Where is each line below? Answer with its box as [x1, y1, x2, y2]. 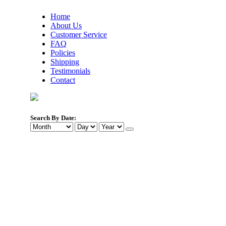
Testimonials [50, 67, 90, 75]
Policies [50, 48, 75, 57]
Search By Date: [30, 114, 76, 122]
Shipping [50, 58, 79, 66]
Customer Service [50, 30, 107, 39]
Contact [50, 76, 75, 84]
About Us [50, 21, 82, 30]
